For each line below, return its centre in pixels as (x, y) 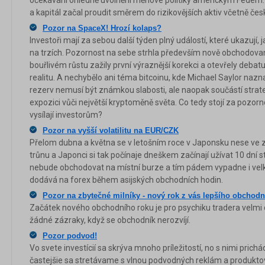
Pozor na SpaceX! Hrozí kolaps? (102, 28)
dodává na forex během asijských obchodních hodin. (126, 180)
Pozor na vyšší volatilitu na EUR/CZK (111, 130)
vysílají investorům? (66, 114)
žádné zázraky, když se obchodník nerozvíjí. (110, 220)
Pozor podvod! (70, 235)
